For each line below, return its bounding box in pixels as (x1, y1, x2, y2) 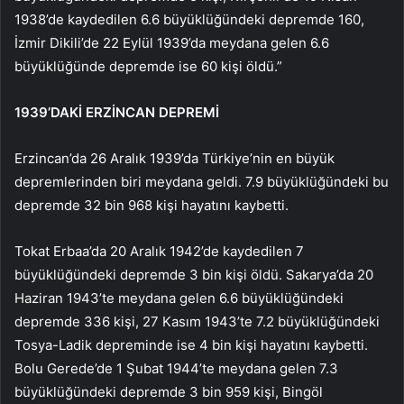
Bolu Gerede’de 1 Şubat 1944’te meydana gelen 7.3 (14, 360, 338, 378)
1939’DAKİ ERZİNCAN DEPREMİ (14, 104, 219, 122)
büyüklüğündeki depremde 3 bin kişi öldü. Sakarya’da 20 (14, 266, 373, 284)
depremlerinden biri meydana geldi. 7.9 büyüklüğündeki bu (14, 173, 389, 191)
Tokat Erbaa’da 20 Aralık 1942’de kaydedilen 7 (14, 243, 304, 261)
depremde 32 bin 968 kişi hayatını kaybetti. (14, 197, 289, 215)
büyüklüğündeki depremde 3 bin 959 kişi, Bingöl (14, 383, 323, 401)
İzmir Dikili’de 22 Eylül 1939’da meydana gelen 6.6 (14, 34, 329, 52)
